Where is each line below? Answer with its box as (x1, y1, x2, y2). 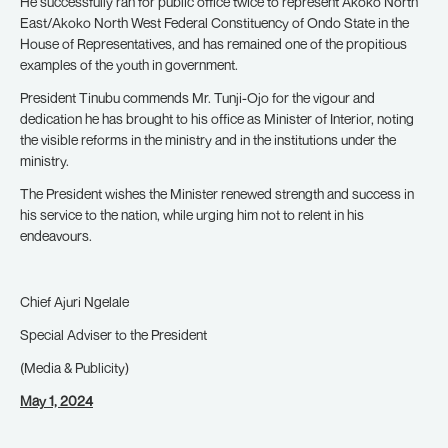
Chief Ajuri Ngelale (20, 293, 129, 310)
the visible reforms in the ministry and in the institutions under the (20, 131, 396, 148)
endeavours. (20, 227, 92, 244)
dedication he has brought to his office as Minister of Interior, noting (20, 110, 414, 127)
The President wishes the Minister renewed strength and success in (20, 185, 414, 202)
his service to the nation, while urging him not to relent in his (20, 206, 364, 223)
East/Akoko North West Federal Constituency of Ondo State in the (20, 14, 409, 31)
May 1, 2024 (20, 392, 93, 409)
